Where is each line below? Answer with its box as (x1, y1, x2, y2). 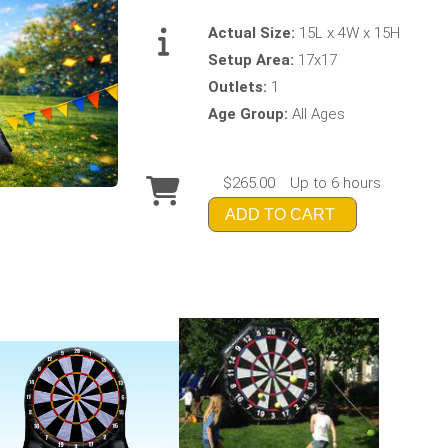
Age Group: (208, 104, 293, 123)
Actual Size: (208, 23, 300, 42)
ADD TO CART (225, 205, 336, 223)
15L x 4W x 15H (299, 23, 401, 42)
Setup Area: (208, 50, 299, 69)
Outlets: (208, 77, 272, 96)
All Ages (292, 104, 346, 123)
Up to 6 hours (290, 173, 382, 192)
